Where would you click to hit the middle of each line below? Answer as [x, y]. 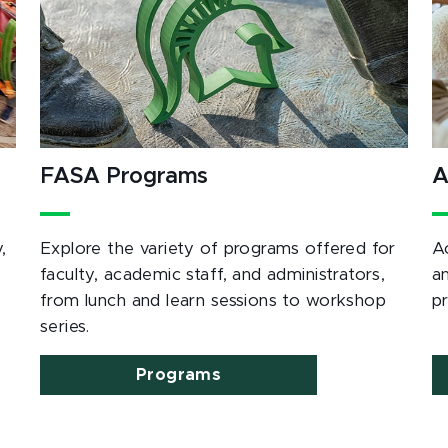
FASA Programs [124, 177]
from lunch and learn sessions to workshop [213, 301]
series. [68, 327]
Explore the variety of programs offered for [218, 249]
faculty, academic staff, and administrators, [213, 275]
